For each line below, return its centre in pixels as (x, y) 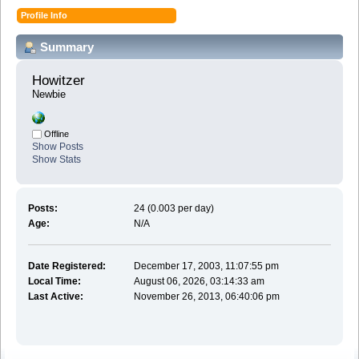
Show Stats (56, 160)
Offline (55, 134)
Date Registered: (67, 266)
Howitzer (61, 81)
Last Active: (55, 296)
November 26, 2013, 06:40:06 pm (207, 296)
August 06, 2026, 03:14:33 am (200, 281)
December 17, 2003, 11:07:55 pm (207, 266)
